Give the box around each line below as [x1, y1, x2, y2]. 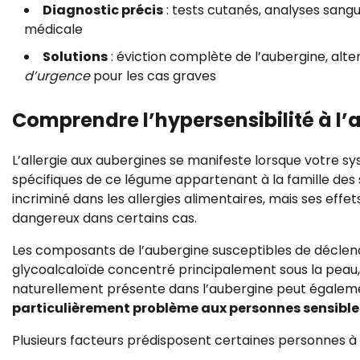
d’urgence [24, 67, 90, 86]
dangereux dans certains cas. [12, 209, 197, 228]
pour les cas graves [90, 67, 216, 86]
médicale [24, 20, 83, 39]
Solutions [43, 47, 108, 67]
